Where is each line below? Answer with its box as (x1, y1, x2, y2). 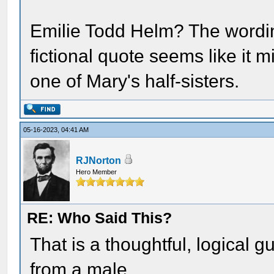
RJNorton (76, 155, 122, 166)
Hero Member (76, 168, 117, 176)
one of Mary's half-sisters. (30, 70, 240, 91)
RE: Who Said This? (27, 209, 172, 226)
